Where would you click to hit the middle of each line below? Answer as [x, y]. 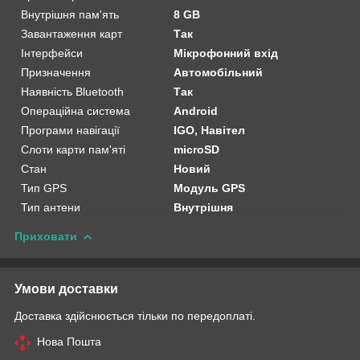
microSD [197, 149]
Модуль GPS [210, 188]
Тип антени [51, 207]
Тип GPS [44, 188]
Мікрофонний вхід [226, 53]
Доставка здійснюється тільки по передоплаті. [135, 315]
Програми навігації [70, 130]
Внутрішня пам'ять [70, 14]
